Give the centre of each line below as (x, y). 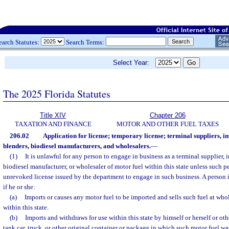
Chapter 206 (167, 115)
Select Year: (134, 63)
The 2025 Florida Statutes (57, 94)
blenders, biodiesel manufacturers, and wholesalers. (77, 146)
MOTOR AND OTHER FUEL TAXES (167, 124)
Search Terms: (85, 42)
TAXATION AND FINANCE (53, 124)
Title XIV (53, 115)
